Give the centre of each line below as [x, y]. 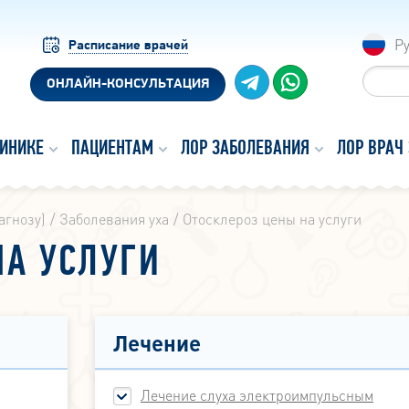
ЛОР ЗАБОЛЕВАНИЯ [245, 149]
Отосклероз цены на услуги [272, 219]
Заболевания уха [114, 219]
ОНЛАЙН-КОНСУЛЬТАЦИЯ [128, 84]
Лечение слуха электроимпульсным [257, 395]
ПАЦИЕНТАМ [112, 149]
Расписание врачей [128, 46]
